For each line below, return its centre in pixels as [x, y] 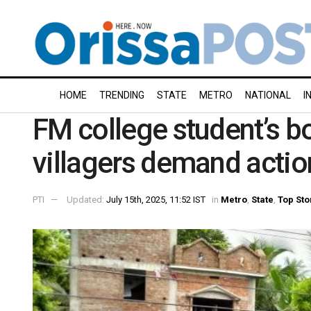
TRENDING [122, 95]
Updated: [86, 199]
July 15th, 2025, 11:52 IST [156, 199]
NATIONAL [268, 95]
